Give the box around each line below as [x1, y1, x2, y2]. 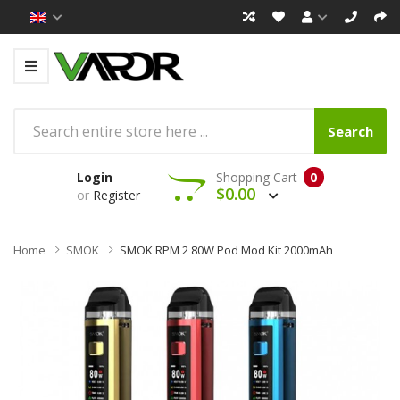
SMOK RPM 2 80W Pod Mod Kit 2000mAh [120, 241, 333, 258]
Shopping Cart [215, 168, 297, 186]
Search [328, 121, 373, 140]
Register [92, 186, 140, 204]
